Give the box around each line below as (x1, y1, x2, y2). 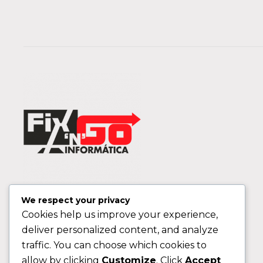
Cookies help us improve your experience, (22, 209, 218, 221)
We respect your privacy (21, 195, 130, 206)
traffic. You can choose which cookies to (22, 240, 207, 251)
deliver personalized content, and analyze (22, 224, 218, 236)
